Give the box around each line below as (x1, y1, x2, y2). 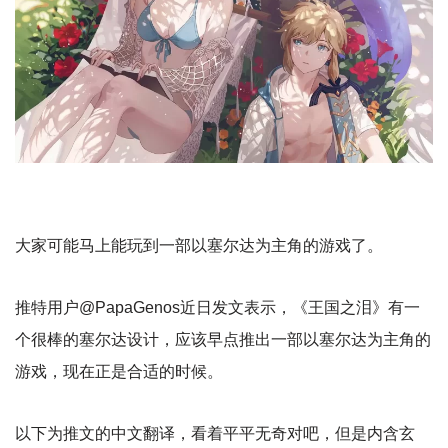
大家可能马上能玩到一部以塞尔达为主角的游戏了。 (15, 237, 383, 255)
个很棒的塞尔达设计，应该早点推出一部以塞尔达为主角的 (15, 331, 431, 349)
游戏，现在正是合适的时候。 (15, 363, 223, 381)
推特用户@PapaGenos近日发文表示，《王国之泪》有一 (15, 299, 420, 317)
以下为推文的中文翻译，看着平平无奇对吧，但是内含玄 (15, 425, 415, 443)
